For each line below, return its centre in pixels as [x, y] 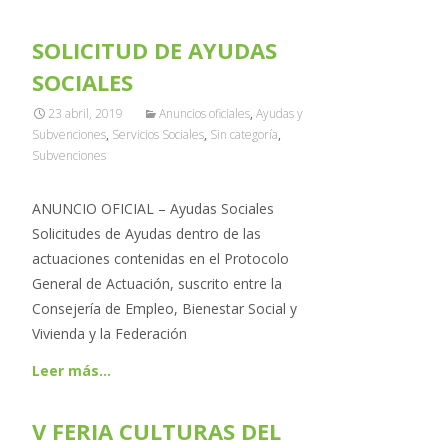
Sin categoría [244, 134]
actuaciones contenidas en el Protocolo [160, 258]
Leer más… [71, 370]
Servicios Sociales [158, 134]
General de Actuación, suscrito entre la [157, 283]
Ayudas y [279, 113]
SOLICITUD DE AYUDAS [154, 50]
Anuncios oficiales [204, 113]
